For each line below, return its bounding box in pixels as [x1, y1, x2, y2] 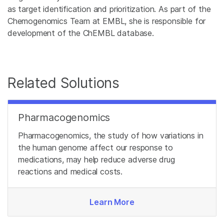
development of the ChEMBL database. [7, 28, 154, 38]
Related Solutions [7, 74, 120, 92]
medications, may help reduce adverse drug [18, 154, 175, 165]
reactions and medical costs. [18, 166, 123, 177]
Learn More [89, 197, 134, 207]
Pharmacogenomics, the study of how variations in [18, 130, 203, 141]
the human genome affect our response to [18, 142, 173, 153]
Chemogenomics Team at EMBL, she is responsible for [7, 16, 206, 26]
